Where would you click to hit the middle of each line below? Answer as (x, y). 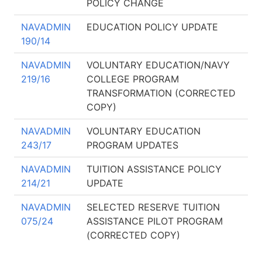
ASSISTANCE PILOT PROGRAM (155, 221)
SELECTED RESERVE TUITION (153, 207)
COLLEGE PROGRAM (133, 79)
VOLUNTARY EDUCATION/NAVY (158, 65)
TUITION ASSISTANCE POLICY (154, 169)
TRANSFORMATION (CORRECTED (161, 93)
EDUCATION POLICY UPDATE (152, 27)
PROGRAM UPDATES (132, 145)
